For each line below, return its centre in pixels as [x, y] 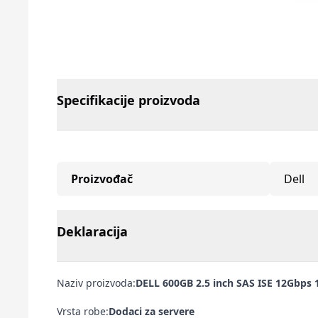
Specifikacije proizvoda [128, 100]
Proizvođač [102, 179]
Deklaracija [92, 231]
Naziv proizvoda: [96, 283]
